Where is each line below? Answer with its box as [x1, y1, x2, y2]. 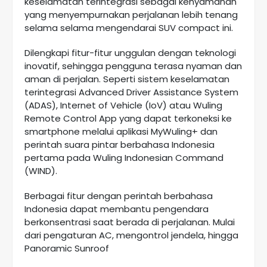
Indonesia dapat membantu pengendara [24, 203, 209, 216]
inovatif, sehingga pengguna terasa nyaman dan [24, 60, 242, 73]
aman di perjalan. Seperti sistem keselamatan [24, 73, 229, 86]
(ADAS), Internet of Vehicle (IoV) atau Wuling [24, 99, 222, 112]
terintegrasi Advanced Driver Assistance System [24, 86, 238, 99]
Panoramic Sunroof [24, 242, 109, 255]
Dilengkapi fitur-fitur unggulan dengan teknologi [24, 46, 236, 60]
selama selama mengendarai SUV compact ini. [24, 21, 233, 35]
